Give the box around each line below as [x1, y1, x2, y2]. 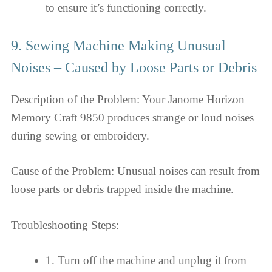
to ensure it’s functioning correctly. [46, 1, 206, 14]
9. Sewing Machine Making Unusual [11, 37, 226, 53]
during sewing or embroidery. [11, 129, 149, 142]
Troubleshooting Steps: [11, 218, 119, 231]
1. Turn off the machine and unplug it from [46, 254, 246, 267]
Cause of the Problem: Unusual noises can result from [11, 165, 260, 177]
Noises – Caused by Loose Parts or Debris [11, 59, 257, 75]
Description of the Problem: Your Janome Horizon [11, 92, 245, 106]
